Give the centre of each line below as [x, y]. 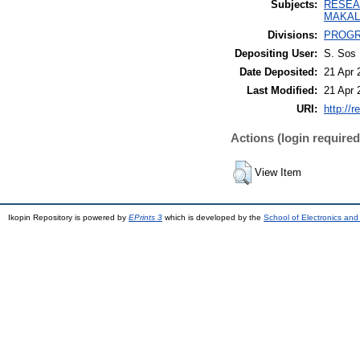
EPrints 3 [145, 217]
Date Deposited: [278, 72]
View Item [278, 172]
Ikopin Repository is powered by [68, 217]
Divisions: [292, 35]
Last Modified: [282, 90]
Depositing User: [276, 53]
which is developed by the [213, 217]
